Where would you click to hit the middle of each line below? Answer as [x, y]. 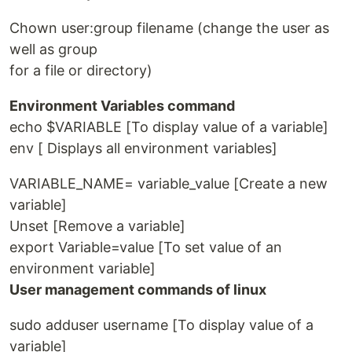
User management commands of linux [138, 290]
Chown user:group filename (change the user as [169, 28]
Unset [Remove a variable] [97, 226]
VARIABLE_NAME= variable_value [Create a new [169, 184]
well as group [53, 49]
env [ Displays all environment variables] [143, 148]
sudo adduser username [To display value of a [161, 325]
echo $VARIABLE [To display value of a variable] [169, 127]
